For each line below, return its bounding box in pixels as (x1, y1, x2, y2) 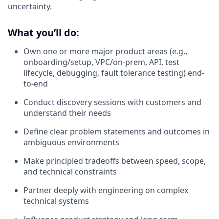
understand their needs (23, 107, 111, 118)
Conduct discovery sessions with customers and (23, 96, 201, 108)
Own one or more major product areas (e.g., (23, 45, 187, 57)
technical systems (23, 195, 89, 206)
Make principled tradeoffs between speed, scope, (23, 155, 206, 166)
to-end (23, 78, 48, 89)
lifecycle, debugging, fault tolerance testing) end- (23, 67, 204, 78)
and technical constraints (23, 166, 117, 177)
